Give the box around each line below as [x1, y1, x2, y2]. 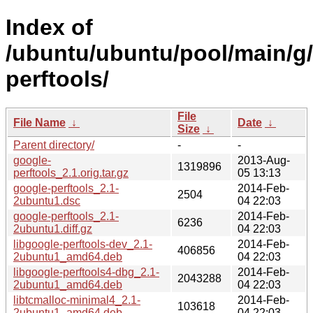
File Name [13, 116, 66, 129]
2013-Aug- [238, 154, 290, 166]
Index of [6, 15, 93, 41]
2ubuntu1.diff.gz [13, 222, 92, 235]
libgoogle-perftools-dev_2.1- [13, 238, 152, 250]
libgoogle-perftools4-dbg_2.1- [13, 265, 159, 278]
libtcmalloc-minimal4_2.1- [13, 293, 140, 306]
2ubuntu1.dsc [13, 194, 80, 207]
